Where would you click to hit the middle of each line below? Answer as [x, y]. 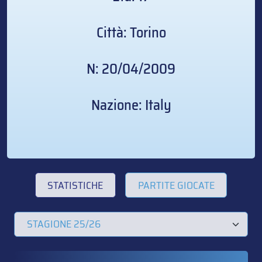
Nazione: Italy [131, 105]
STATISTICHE [75, 185]
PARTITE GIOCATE [176, 185]
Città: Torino [131, 33]
